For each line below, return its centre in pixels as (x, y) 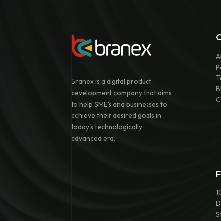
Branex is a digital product (111, 81)
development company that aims (121, 92)
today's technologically (107, 127)
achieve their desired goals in (116, 115)
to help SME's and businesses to (119, 104)
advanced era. (93, 138)
